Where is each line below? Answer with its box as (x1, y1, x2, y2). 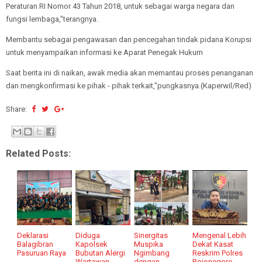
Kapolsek (75, 239, 108, 249)
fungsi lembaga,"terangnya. (6, 15, 98, 23)
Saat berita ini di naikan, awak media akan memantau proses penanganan (6, 68, 253, 77)
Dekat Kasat (192, 239, 234, 249)
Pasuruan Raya (17, 248, 67, 257)
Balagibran (17, 239, 54, 249)
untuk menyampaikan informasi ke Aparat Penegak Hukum (6, 48, 203, 57)
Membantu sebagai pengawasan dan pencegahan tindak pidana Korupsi (6, 35, 251, 44)
